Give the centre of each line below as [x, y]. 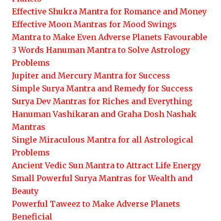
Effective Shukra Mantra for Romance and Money [109, 11]
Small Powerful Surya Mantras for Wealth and [102, 178]
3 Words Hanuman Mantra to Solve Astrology [101, 50]
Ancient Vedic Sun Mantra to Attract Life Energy [106, 165]
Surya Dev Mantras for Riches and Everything [102, 101]
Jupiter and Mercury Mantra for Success [91, 75]
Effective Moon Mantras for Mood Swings [94, 24]
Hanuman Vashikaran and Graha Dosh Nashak [104, 114]
